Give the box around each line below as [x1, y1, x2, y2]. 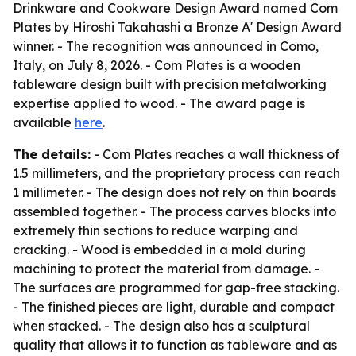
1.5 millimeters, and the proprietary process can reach [13, 165, 340, 181]
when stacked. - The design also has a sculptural [13, 318, 310, 334]
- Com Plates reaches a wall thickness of [91, 146, 339, 162]
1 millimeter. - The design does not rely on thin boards [13, 184, 336, 200]
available [13, 114, 75, 130]
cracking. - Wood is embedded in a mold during [13, 242, 306, 257]
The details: [13, 146, 91, 162]
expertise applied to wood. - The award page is [13, 95, 305, 111]
